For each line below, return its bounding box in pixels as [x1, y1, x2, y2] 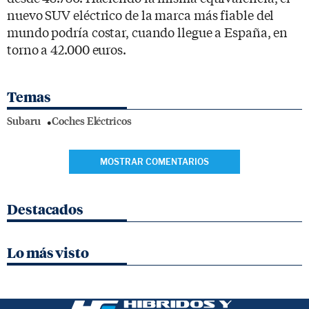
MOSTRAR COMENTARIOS [100, 156, 209, 167]
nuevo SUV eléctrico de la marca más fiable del [7, 5, 275, 23]
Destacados [7, 201, 83, 218]
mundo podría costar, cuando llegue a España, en [7, 22, 288, 41]
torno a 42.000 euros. [7, 39, 126, 58]
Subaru [7, 113, 41, 128]
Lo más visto [7, 244, 89, 261]
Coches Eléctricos [52, 113, 132, 128]
